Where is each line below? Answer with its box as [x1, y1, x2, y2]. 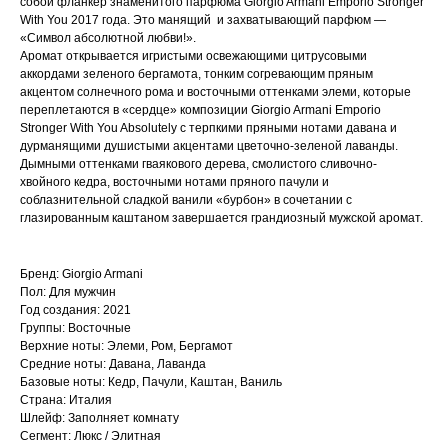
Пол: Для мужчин [20, 284, 116, 299]
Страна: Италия [20, 392, 112, 407]
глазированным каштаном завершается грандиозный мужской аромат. [20, 210, 423, 225]
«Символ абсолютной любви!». [20, 30, 196, 45]
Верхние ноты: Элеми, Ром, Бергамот [20, 338, 233, 353]
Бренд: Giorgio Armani [20, 266, 143, 281]
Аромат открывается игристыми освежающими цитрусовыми [20, 48, 367, 63]
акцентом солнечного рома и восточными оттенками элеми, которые [20, 84, 411, 99]
